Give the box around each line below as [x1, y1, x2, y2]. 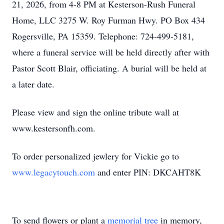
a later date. [12, 78, 54, 90]
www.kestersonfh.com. [12, 122, 95, 134]
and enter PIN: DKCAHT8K [95, 166, 201, 178]
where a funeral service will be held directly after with [12, 46, 209, 58]
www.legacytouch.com [12, 166, 95, 178]
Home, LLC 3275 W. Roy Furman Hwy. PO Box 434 [12, 14, 205, 26]
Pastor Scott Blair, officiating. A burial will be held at [12, 62, 206, 74]
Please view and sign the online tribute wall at [12, 106, 179, 118]
